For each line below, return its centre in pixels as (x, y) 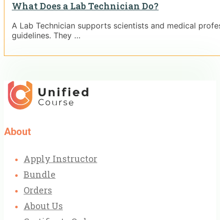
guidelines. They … (46, 36)
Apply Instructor (60, 159)
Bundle (40, 175)
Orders (38, 190)
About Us (43, 206)
